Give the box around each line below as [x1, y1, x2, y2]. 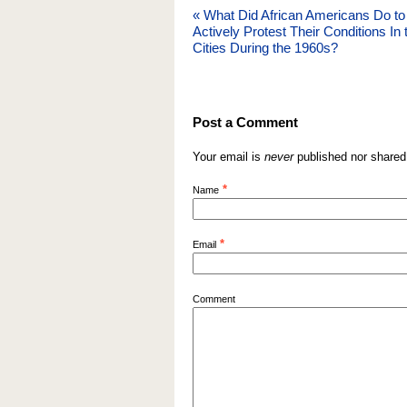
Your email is [193, 150, 264, 164]
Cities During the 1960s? [193, 40, 338, 55]
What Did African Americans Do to [200, 7, 405, 23]
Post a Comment [193, 114, 298, 130]
